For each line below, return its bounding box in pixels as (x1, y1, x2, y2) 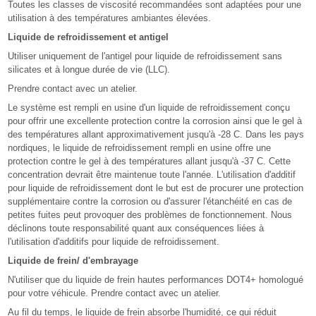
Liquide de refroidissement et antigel (8, 31, 169, 42)
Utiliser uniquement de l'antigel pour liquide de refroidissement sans (8, 50, 283, 61)
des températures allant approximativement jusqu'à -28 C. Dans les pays (8, 128, 305, 140)
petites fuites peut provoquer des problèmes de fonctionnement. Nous (8, 209, 293, 220)
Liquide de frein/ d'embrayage (8, 255, 139, 266)
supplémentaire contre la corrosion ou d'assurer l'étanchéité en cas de (8, 195, 293, 207)
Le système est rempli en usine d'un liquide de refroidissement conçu (8, 102, 291, 113)
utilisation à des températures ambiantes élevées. (8, 12, 212, 23)
